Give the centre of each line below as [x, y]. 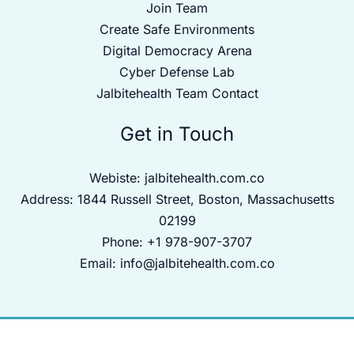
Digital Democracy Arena [177, 51]
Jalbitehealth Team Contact [177, 93]
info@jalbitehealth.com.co [197, 263]
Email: [100, 263]
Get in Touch [177, 134]
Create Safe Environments [177, 29]
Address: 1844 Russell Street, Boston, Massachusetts [177, 199]
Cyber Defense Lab [177, 72]
